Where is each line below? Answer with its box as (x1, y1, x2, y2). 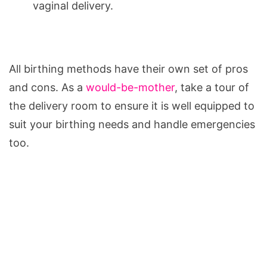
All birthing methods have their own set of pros (9, 62, 248, 75)
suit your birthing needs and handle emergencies (9, 117, 255, 131)
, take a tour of (175, 80, 249, 94)
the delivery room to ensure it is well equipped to (9, 99, 254, 112)
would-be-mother (86, 80, 175, 94)
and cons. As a (9, 80, 86, 94)
